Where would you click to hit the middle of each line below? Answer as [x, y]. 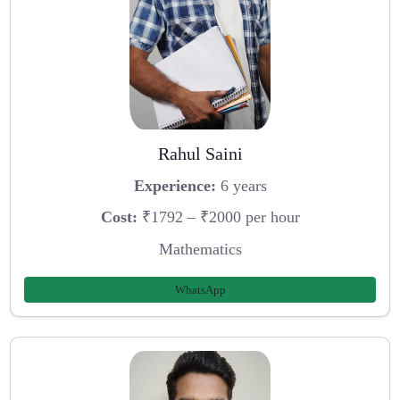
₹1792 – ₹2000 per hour [218, 217]
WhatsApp [200, 289]
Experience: [175, 185]
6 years [241, 185]
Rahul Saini [200, 154]
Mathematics [200, 250]
